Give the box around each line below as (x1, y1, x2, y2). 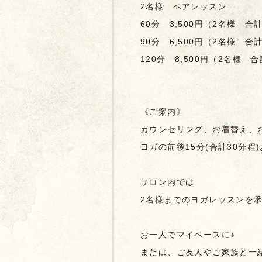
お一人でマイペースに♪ (140, 230, 236, 239)
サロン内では (140, 177, 195, 187)
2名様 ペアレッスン (140, 2, 227, 11)
